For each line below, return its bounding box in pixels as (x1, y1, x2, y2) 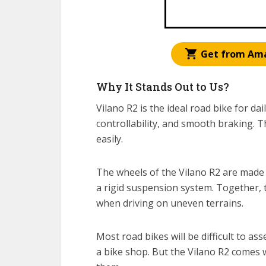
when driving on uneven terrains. (96, 197, 243, 210)
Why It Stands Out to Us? (96, 80, 229, 94)
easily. (96, 132, 123, 145)
